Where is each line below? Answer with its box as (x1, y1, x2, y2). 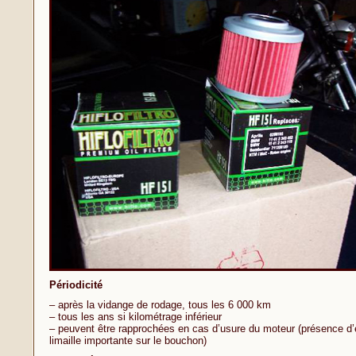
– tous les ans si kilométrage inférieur (48, 311, 222, 323)
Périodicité (48, 279, 103, 291)
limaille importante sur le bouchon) (48, 335, 207, 346)
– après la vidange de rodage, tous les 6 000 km (48, 299, 271, 311)
